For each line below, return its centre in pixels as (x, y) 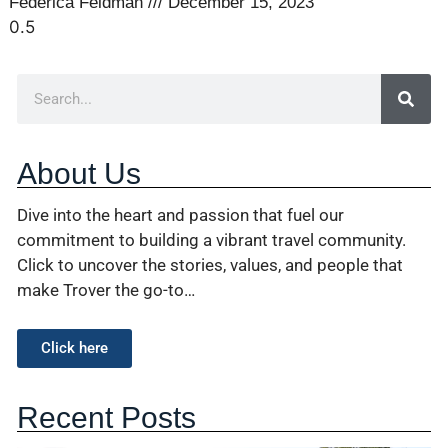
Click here (74, 347)
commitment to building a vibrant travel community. (211, 240)
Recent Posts (106, 417)
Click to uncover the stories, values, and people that (210, 265)
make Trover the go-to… (106, 290)
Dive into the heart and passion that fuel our (180, 215)
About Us (79, 174)
